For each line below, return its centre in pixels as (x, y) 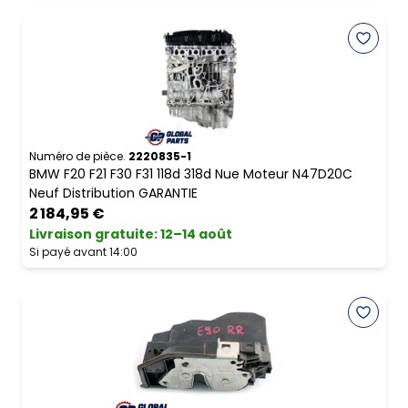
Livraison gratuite (92, 235)
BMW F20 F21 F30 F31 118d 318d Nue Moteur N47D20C (191, 174)
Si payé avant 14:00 (83, 252)
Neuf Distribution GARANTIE (113, 194)
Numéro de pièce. (77, 157)
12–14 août (196, 235)
